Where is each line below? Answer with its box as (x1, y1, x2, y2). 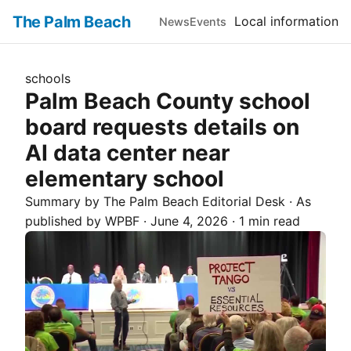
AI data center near (25, 139, 230, 166)
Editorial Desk (198, 194, 285, 209)
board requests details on (25, 114, 299, 140)
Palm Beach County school (25, 88, 310, 114)
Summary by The (25, 194, 129, 209)
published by (25, 213, 105, 229)
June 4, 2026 (150, 213, 228, 229)
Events (190, 15, 226, 28)
